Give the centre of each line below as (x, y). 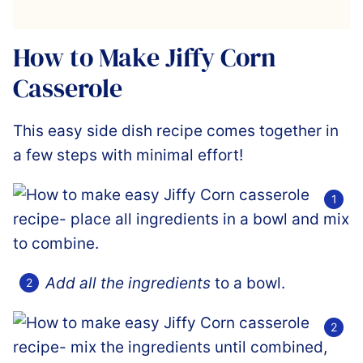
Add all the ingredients (128, 283)
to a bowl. (248, 283)
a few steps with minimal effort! (128, 155)
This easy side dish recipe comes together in (176, 130)
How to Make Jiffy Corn (145, 57)
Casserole (68, 88)
